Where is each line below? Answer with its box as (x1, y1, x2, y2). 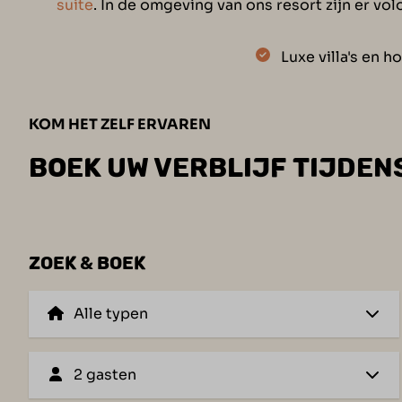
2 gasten (74, 364, 137, 384)
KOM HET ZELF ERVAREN (29, 114, 212, 134)
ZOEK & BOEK (29, 251, 146, 274)
